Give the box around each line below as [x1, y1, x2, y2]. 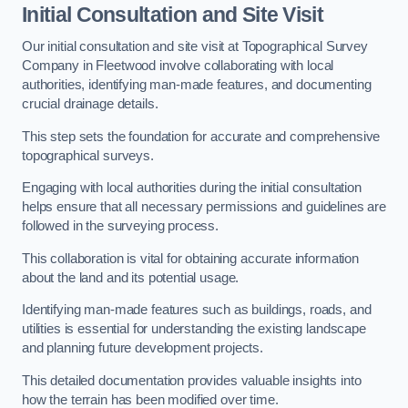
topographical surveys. [22, 148, 154, 163]
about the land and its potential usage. [22, 270, 240, 285]
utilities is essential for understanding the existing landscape [22, 321, 366, 337]
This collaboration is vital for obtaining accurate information [22, 250, 359, 266]
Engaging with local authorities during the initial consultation [22, 180, 362, 196]
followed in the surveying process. [22, 219, 219, 234]
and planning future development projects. [22, 341, 264, 356]
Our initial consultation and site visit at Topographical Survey [22, 39, 368, 55]
